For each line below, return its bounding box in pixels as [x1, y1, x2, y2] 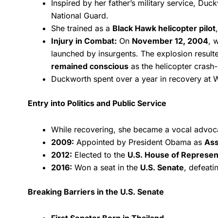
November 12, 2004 [132, 36, 208, 46]
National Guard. [51, 10, 109, 20]
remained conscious [51, 61, 128, 71]
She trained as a [51, 23, 112, 33]
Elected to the [72, 149, 127, 160]
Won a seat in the [72, 162, 140, 172]
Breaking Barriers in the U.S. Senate [28, 186, 164, 197]
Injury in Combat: [51, 36, 117, 46]
